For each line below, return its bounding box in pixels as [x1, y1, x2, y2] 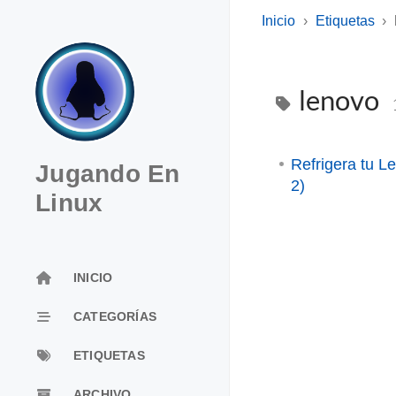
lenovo [293, 84, 385, 117]
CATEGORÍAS [73, 308, 156, 324]
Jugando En [35, 160, 180, 187]
